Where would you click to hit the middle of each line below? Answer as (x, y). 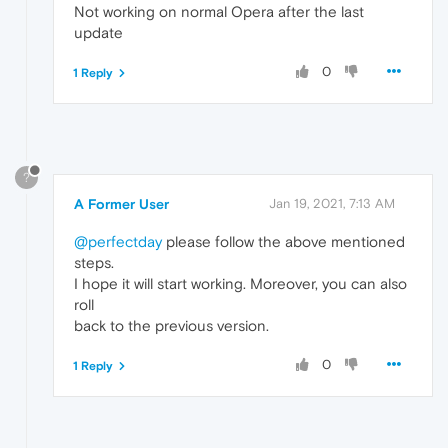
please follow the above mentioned (283, 242)
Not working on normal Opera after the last (219, 12)
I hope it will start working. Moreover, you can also (240, 284)
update (98, 33)
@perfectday (118, 242)
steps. (94, 263)
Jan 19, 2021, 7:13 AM (332, 204)
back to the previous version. (171, 326)
